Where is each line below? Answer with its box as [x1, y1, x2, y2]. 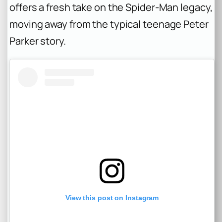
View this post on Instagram [65, 194, 159, 202]
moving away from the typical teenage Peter [9, 17, 209, 31]
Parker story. [9, 34, 66, 48]
